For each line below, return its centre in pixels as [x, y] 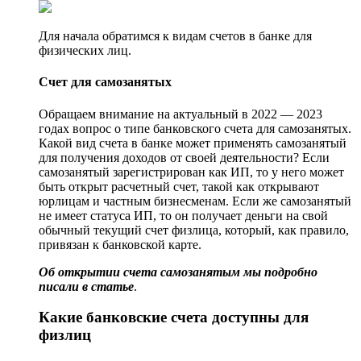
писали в [63, 286]
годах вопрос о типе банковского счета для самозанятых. [195, 128]
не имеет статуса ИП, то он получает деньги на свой [183, 215]
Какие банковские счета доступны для [174, 317]
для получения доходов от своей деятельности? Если [184, 157]
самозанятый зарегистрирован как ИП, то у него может [191, 172]
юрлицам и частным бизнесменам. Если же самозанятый [195, 201]
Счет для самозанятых [105, 82]
